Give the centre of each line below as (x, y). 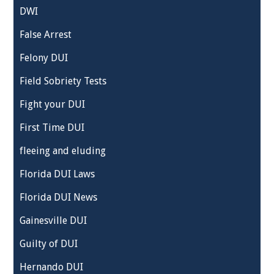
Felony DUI (44, 58)
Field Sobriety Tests (63, 81)
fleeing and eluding (63, 151)
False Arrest (46, 35)
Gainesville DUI (54, 220)
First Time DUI (52, 128)
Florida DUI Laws (57, 174)
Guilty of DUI (49, 244)
